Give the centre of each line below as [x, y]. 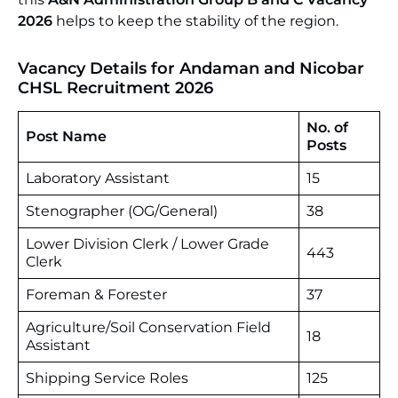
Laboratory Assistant [98, 178]
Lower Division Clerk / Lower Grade [147, 244]
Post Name [66, 136]
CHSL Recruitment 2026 [115, 88]
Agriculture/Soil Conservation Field [148, 327]
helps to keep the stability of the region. [195, 21]
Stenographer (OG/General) [122, 211]
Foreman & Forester [96, 295]
